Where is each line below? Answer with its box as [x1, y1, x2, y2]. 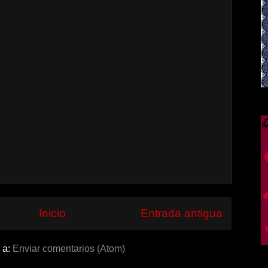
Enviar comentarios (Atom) [12, 243, 125, 254]
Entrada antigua [141, 207, 223, 220]
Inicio [39, 207, 66, 220]
